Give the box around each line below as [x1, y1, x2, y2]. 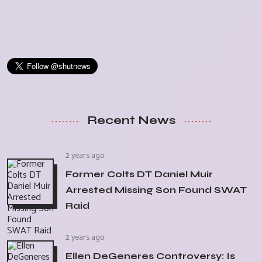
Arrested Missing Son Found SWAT [65, 184, 247, 196]
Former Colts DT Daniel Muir [65, 168, 213, 180]
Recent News [87, 113, 175, 128]
